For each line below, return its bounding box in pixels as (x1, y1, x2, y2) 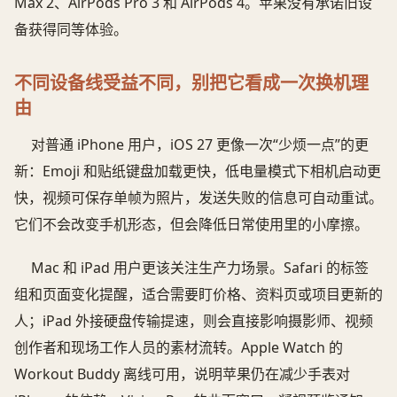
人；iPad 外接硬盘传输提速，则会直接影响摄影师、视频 (14, 310, 373, 331)
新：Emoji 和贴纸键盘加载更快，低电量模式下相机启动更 (14, 160, 381, 181)
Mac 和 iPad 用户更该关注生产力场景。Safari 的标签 (31, 257, 370, 277)
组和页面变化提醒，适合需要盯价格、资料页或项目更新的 (14, 284, 383, 304)
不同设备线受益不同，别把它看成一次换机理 (14, 70, 369, 95)
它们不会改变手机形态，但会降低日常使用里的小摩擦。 (14, 214, 369, 234)
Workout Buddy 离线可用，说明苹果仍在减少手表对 (14, 363, 350, 384)
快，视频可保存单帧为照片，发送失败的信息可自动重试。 (14, 187, 383, 207)
